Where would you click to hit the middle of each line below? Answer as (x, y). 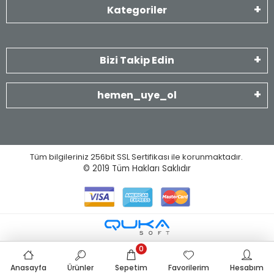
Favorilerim (188, 268)
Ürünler (81, 268)
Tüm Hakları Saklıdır (151, 165)
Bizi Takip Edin (137, 57)
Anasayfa (29, 268)
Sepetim (131, 268)
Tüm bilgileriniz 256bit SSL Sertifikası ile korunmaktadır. (137, 154)
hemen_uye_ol (137, 92)
